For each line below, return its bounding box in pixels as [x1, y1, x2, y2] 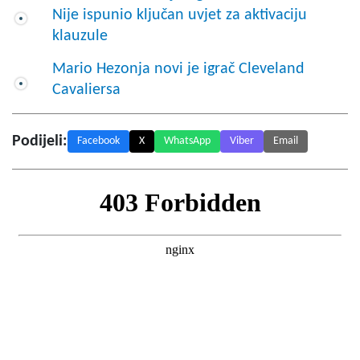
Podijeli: [12, 133, 67, 149]
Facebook [77, 134, 120, 147]
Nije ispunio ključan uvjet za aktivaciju [52, 6, 307, 23]
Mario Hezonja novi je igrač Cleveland [52, 60, 305, 77]
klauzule [52, 27, 108, 44]
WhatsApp [164, 134, 211, 147]
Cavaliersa [52, 81, 121, 98]
